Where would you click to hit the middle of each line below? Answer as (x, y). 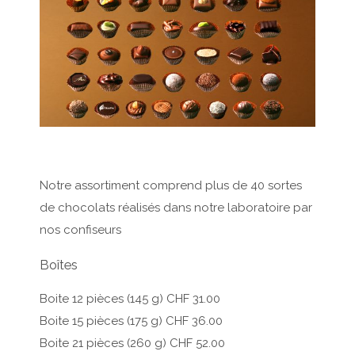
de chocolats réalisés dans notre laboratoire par (176, 207)
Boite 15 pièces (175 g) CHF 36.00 (131, 321)
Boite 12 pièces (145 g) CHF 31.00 (130, 298)
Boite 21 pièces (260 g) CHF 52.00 (132, 343)
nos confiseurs (80, 229)
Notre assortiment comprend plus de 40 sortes (171, 185)
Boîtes (59, 264)
